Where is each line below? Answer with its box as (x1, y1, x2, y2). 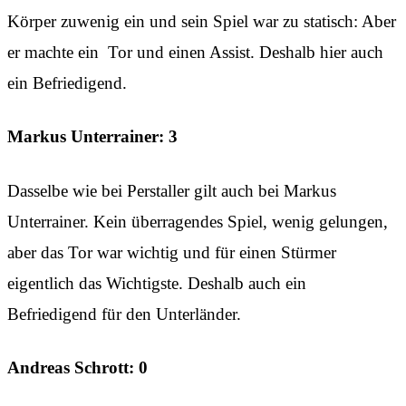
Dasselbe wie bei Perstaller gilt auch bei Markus (7, 180, 336, 200)
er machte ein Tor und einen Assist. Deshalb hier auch (7, 42, 383, 62)
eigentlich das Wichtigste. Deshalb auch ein (7, 273, 306, 293)
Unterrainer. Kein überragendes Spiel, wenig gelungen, (7, 211, 388, 231)
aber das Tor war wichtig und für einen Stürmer (7, 242, 336, 262)
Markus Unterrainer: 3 (7, 127, 178, 147)
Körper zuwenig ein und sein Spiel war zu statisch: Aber (7, 11, 396, 31)
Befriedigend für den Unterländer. (7, 304, 241, 324)
